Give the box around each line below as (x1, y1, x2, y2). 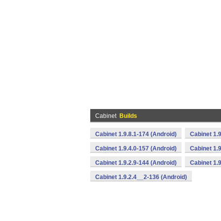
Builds (119, 112, 137, 119)
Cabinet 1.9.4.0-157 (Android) (95, 145, 177, 152)
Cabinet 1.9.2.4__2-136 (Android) (95, 174, 187, 181)
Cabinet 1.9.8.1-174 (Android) (95, 131, 177, 138)
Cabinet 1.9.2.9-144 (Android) (95, 159, 177, 166)
